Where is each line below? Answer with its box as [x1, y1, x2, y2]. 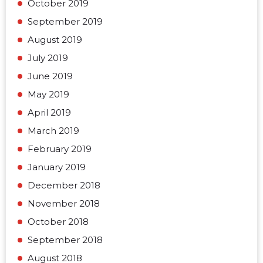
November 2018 [28, 198, 100, 209]
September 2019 [28, 16, 103, 27]
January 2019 [28, 161, 86, 173]
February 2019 [28, 143, 92, 154]
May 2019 [28, 89, 69, 100]
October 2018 [28, 216, 89, 227]
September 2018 [28, 234, 103, 245]
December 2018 [28, 180, 100, 191]
